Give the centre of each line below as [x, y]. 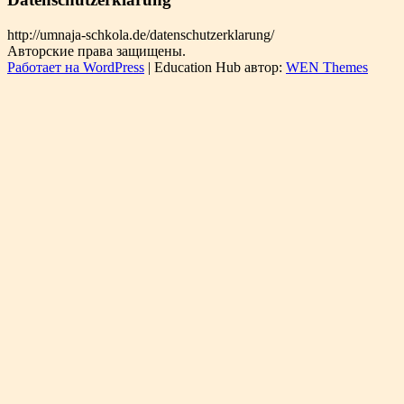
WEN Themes [327, 67]
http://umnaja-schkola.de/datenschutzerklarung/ [141, 34]
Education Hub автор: [220, 67]
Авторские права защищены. [96, 50]
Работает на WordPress [76, 67]
